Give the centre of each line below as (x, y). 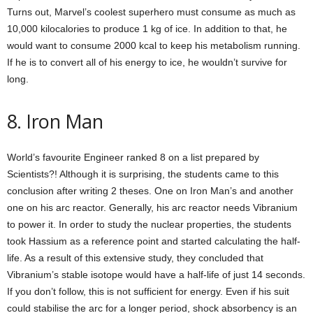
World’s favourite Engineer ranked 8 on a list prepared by (133, 157)
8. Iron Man (55, 121)
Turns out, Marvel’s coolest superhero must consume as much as (151, 12)
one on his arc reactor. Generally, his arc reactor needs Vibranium (152, 208)
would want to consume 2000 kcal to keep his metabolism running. (154, 45)
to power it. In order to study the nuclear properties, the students (149, 224)
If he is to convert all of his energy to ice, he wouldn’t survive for (147, 62)
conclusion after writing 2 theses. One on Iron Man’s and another (150, 191)
